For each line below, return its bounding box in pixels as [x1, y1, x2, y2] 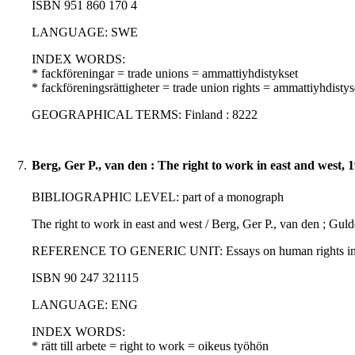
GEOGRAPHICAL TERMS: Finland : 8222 [32, 108, 258, 122]
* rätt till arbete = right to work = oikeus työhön [32, 339, 269, 353]
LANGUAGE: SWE [32, 25, 138, 40]
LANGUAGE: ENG [32, 298, 138, 312]
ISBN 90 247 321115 [32, 271, 139, 285]
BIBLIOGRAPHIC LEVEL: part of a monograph [32, 190, 284, 204]
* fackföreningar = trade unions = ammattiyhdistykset [32, 67, 298, 81]
